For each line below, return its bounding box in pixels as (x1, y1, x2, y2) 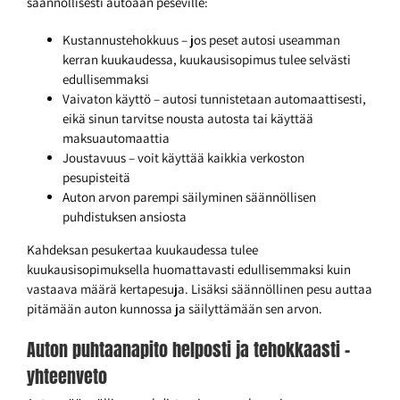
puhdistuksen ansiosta (62, 208, 187, 226)
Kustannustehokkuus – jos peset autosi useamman (62, 31, 340, 49)
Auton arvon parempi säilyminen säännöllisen (62, 188, 316, 206)
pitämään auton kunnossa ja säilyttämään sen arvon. (27, 300, 322, 318)
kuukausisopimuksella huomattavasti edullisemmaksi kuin (27, 261, 351, 279)
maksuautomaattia (62, 129, 170, 147)
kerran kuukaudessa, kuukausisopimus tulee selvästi (62, 51, 351, 69)
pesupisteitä (62, 169, 130, 187)
